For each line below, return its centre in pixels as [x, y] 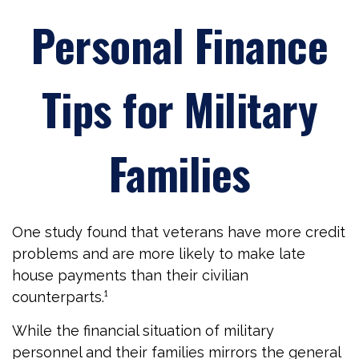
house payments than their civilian [130, 275]
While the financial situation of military [143, 331]
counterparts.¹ [60, 297]
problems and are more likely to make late [159, 254]
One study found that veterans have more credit [179, 232]
